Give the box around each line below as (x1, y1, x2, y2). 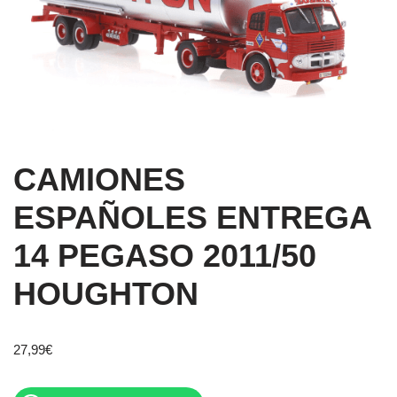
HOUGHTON (13, 276, 198, 313)
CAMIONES (13, 161, 185, 198)
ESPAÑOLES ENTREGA (13, 199, 371, 237)
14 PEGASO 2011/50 (13, 237, 316, 275)
